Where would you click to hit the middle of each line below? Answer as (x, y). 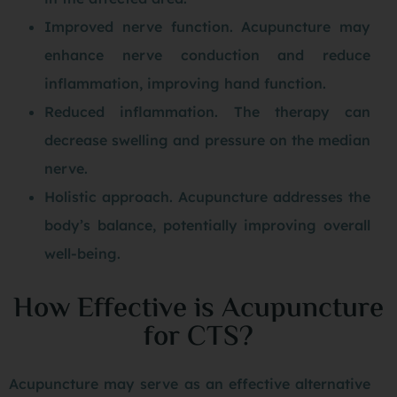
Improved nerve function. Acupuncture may (207, 27)
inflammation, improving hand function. (185, 84)
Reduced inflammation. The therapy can (207, 112)
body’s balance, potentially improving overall (207, 226)
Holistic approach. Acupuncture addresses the (207, 197)
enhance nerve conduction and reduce (207, 55)
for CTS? (198, 338)
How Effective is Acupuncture (198, 310)
